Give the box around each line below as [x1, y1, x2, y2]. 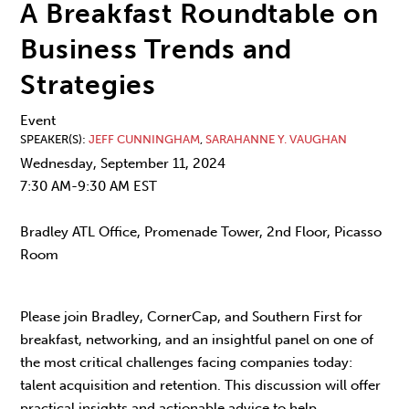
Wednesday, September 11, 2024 [20, 155, 226, 173]
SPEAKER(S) [20, 131, 83, 146]
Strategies [20, 68, 156, 102]
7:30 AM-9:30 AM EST [20, 178, 158, 195]
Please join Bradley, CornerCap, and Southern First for [20, 308, 363, 325]
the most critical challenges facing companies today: [20, 353, 353, 371]
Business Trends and [20, 32, 292, 67]
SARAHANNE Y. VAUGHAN [205, 131, 348, 146]
